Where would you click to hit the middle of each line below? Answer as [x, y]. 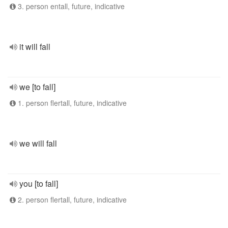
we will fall [38, 143]
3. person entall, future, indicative [70, 6]
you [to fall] [39, 183]
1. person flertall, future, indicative [71, 103]
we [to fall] [37, 87]
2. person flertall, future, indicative [71, 199]
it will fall [35, 47]
